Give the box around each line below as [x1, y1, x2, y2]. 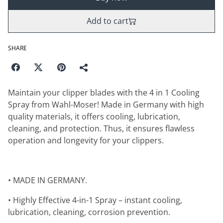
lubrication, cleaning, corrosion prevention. [8, 207, 170, 218]
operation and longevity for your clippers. [8, 135, 164, 146]
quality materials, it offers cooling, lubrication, [8, 111, 180, 122]
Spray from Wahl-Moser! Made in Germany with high [8, 99, 204, 110]
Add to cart [87, 15, 128, 26]
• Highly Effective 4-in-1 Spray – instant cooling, [8, 195, 182, 206]
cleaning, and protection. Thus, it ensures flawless [8, 123, 195, 134]
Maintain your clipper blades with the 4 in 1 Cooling [8, 87, 200, 98]
